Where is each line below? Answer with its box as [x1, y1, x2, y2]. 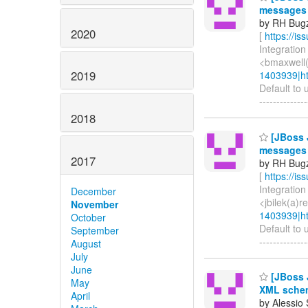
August [71, 236, 101, 250]
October [71, 210, 106, 224]
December [71, 184, 116, 198]
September [71, 223, 119, 237]
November [71, 197, 118, 211]
